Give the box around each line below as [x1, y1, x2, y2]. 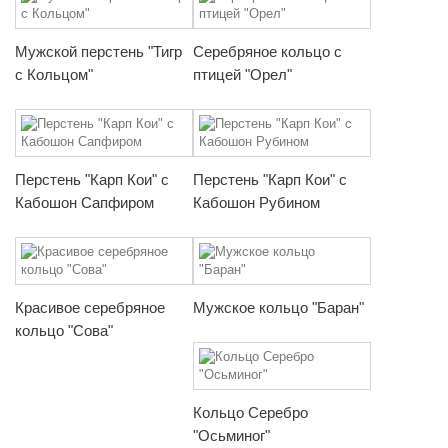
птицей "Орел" [193, 65, 292, 83]
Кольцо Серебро [193, 403, 308, 421]
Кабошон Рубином [193, 193, 320, 211]
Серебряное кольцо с [193, 42, 342, 60]
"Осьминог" [193, 426, 270, 444]
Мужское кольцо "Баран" [193, 298, 364, 316]
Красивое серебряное [15, 298, 165, 316]
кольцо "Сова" [15, 321, 113, 339]
